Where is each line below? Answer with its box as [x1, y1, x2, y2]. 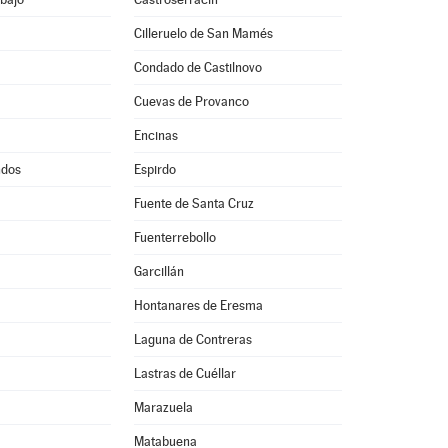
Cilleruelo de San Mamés [133, 26, 273, 41]
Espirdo [133, 162, 176, 177]
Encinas [133, 128, 178, 143]
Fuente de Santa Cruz [133, 196, 254, 211]
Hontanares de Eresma [133, 298, 263, 313]
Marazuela [133, 400, 193, 415]
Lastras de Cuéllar [133, 366, 236, 381]
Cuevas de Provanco [133, 94, 249, 109]
